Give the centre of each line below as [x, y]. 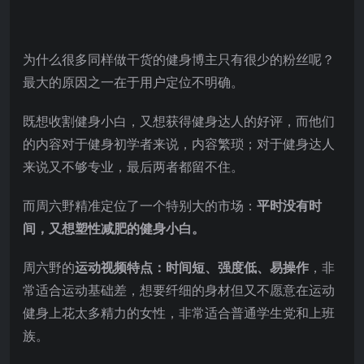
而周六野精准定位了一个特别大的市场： [140, 205]
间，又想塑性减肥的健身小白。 [114, 228]
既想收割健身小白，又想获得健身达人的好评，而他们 [179, 121]
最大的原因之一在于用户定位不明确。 [133, 82]
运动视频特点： [120, 267]
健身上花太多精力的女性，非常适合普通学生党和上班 [179, 312]
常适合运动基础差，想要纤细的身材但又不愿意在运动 [179, 290]
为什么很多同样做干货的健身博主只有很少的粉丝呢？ [179, 59]
